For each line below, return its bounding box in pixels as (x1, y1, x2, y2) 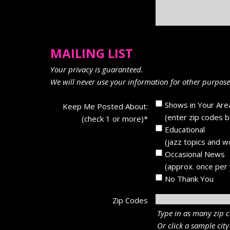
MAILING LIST (50, 45, 133, 62)
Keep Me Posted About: (63, 101, 148, 111)
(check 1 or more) (82, 113, 144, 124)
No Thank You (165, 174, 214, 184)
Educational (165, 124, 205, 135)
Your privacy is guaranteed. (50, 64, 143, 74)
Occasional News (165, 149, 225, 159)
